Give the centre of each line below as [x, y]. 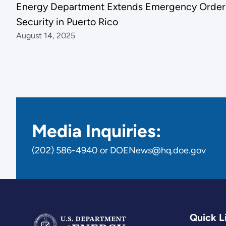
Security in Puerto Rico [67, 22]
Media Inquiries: [97, 131]
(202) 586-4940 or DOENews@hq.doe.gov [119, 151]
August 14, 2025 [45, 36]
